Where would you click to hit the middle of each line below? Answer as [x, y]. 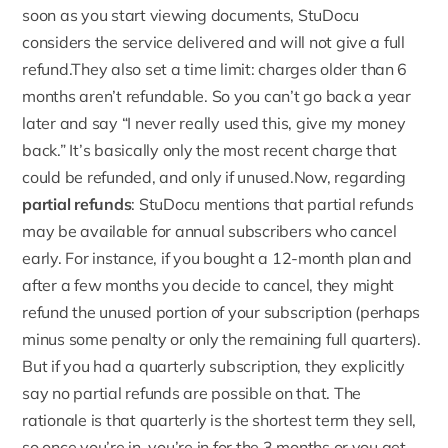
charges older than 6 [333, 68]
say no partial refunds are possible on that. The [192, 392]
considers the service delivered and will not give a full [213, 41]
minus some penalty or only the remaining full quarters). [221, 338]
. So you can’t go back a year [307, 95]
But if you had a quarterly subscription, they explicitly [213, 365]
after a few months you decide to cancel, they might [208, 284]
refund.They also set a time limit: [140, 68]
